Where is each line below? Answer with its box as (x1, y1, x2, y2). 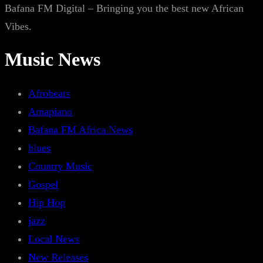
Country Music (28, 160, 92, 172)
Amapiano (28, 106, 72, 117)
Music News (5, 49, 100, 70)
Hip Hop (28, 197, 65, 208)
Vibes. (5, 21, 32, 32)
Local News (28, 233, 79, 245)
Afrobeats (28, 87, 70, 99)
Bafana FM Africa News (28, 124, 133, 136)
